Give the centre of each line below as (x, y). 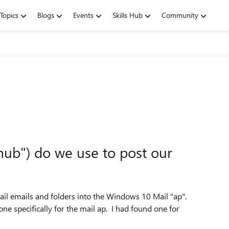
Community (180, 15)
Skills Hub (128, 15)
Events (83, 15)
